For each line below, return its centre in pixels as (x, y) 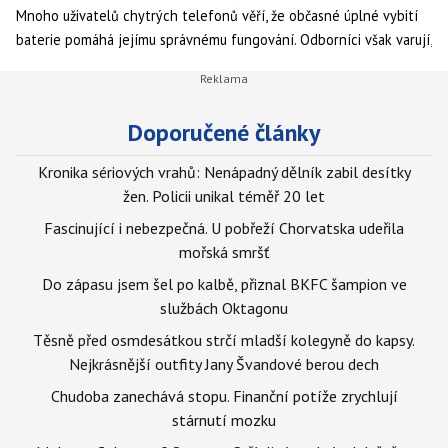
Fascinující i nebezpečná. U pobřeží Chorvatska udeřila (224, 228)
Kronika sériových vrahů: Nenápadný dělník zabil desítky (224, 172)
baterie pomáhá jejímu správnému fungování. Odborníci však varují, (224, 39)
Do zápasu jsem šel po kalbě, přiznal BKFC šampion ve (224, 284)
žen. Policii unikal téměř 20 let (224, 196)
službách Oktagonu (224, 308)
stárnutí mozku (224, 420)
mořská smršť (224, 252)
